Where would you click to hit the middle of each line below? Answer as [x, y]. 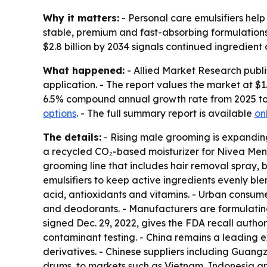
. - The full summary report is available [165, 114]
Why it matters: [81, 18]
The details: [72, 137]
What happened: [84, 71]
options [60, 114]
